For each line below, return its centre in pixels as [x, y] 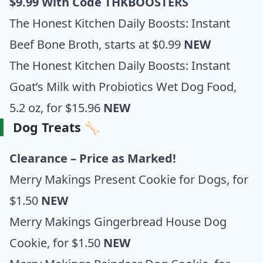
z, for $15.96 [69, 107]
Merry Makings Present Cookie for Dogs [118, 179]
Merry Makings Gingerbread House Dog [118, 221]
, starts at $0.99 [141, 44]
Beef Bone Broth [54, 44]
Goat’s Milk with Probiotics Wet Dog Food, [123, 86]
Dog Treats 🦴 [57, 127]
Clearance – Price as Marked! [93, 158]
